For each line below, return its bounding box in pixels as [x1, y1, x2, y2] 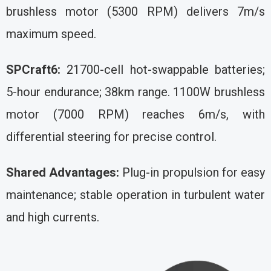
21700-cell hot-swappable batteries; [60, 62, 265, 77]
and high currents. [6, 209, 99, 224]
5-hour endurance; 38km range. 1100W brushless [6, 84, 265, 99]
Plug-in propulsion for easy [119, 165, 266, 180]
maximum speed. [6, 26, 96, 41]
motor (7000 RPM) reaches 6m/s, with [6, 106, 265, 122]
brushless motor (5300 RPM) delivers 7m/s [6, 4, 265, 19]
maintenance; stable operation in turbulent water [6, 187, 265, 202]
